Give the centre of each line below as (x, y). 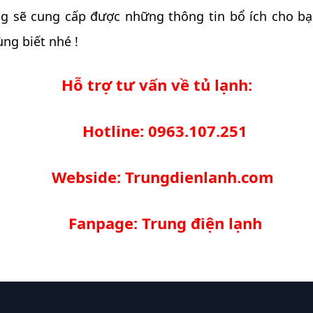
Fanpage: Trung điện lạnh (165, 223)
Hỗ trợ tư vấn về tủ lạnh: (156, 84)
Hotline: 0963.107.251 (165, 130)
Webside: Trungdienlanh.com (165, 176)
